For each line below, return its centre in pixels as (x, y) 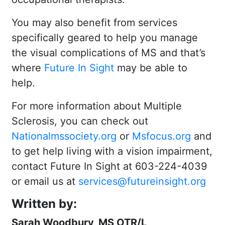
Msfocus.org (161, 136)
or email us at (45, 181)
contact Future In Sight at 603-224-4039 (109, 166)
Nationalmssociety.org (64, 136)
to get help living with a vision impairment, (112, 151)
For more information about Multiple (97, 106)
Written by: (44, 203)
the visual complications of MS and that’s (108, 52)
